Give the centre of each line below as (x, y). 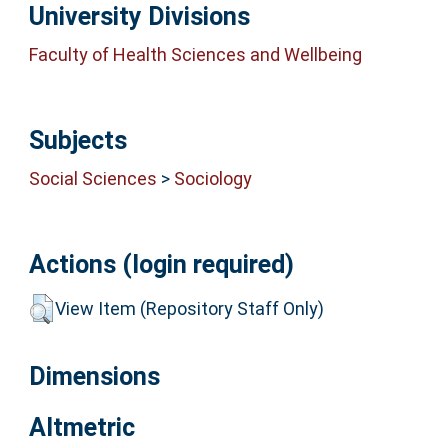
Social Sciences (92, 179)
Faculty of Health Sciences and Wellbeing (195, 55)
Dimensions (94, 377)
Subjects (77, 140)
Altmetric (81, 428)
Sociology (212, 179)
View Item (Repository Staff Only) (189, 308)
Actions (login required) (161, 265)
